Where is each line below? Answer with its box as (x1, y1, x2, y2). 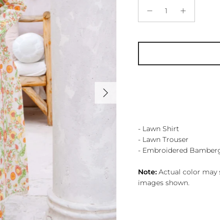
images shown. (137, 178, 190, 187)
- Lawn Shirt (137, 124, 179, 133)
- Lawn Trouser (137, 135, 189, 144)
